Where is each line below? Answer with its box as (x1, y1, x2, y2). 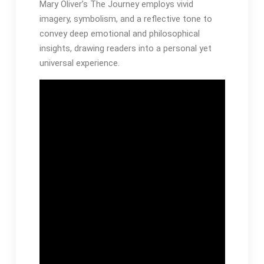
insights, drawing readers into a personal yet (39, 43, 212, 54)
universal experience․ (39, 58, 120, 69)
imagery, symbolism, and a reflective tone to (39, 14, 212, 25)
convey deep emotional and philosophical (39, 28, 200, 39)
